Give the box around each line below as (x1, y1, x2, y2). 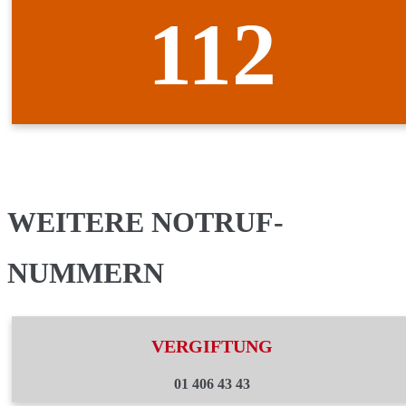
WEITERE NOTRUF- (7, 206, 284, 238)
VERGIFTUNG (151, 336, 273, 356)
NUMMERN (7, 256, 164, 289)
